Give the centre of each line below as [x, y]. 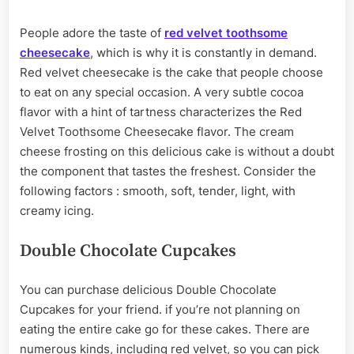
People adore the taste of [92, 33]
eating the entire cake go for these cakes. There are [165, 330]
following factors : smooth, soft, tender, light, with [158, 191]
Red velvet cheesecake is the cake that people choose [171, 73]
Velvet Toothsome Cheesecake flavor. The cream [157, 132]
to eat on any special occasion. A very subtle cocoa [162, 92]
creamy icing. [57, 211]
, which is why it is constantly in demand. [203, 53]
